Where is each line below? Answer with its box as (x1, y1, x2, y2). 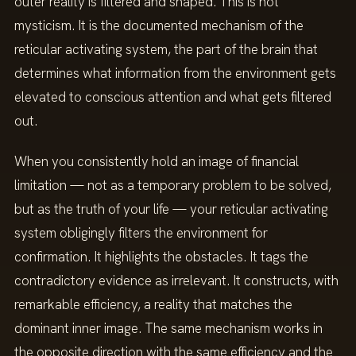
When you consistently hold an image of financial (14, 152, 299, 170)
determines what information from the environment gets (14, 64, 336, 82)
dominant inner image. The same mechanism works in (14, 319, 323, 337)
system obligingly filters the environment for (14, 223, 268, 242)
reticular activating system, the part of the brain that (14, 40, 318, 58)
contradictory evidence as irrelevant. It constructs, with (14, 271, 339, 289)
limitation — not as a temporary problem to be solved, (14, 176, 331, 194)
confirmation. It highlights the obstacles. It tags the (14, 247, 308, 265)
